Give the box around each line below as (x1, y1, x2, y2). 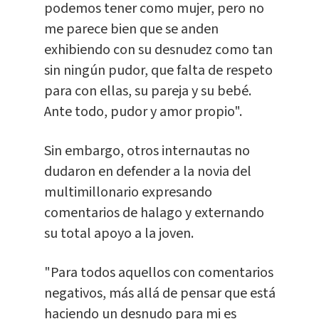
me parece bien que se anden (43, 19, 219, 40)
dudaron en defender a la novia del (43, 162, 251, 182)
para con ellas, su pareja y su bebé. (43, 81, 251, 102)
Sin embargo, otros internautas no (43, 141, 250, 162)
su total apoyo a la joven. (43, 224, 194, 244)
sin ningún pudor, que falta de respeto (43, 61, 273, 81)
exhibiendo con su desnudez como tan (43, 40, 273, 61)
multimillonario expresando (43, 182, 212, 203)
